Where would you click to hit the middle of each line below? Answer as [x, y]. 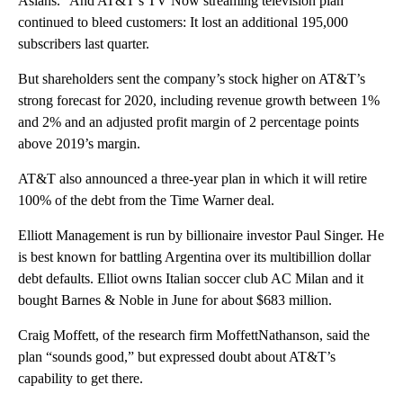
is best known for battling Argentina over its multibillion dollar [194, 256]
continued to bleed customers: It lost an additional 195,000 [183, 22]
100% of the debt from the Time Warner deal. [146, 200]
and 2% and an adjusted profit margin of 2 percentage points [188, 121]
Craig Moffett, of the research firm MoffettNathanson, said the [194, 335]
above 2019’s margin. [79, 143]
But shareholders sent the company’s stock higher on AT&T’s [192, 78]
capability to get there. [81, 378]
